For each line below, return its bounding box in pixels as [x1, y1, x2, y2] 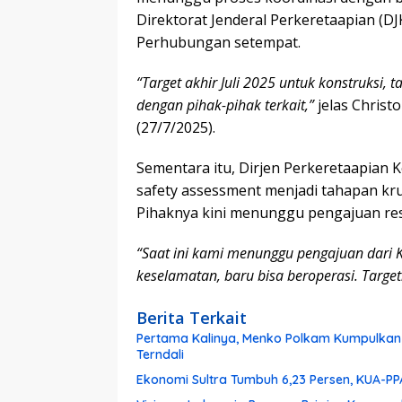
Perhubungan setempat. [136, 31, 301, 52]
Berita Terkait [136, 306, 247, 328]
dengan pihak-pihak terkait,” [136, 94, 314, 115]
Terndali [136, 345, 184, 363]
